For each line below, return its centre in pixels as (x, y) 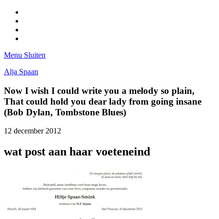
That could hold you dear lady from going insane (103, 101)
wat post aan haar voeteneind (77, 152)
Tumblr (34, 38)
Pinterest (36, 20)
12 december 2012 (33, 131)
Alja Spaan (21, 72)
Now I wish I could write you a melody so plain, (99, 90)
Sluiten (35, 55)
